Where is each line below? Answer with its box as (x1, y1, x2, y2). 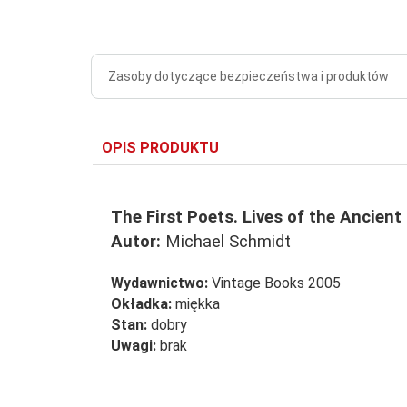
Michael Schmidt (161, 232, 291, 252)
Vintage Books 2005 (208, 274, 341, 292)
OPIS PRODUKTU (102, 139, 219, 156)
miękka (172, 295, 220, 313)
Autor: (111, 232, 161, 252)
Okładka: (111, 295, 172, 313)
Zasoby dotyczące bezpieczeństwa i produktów (108, 69, 389, 84)
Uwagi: (111, 337, 156, 354)
